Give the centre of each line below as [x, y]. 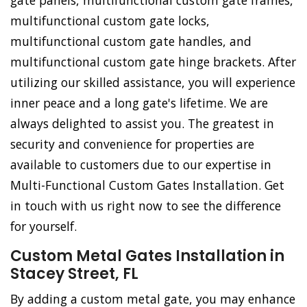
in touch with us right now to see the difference [146, 206]
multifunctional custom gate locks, [110, 21]
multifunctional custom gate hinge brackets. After [153, 62]
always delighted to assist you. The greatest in [142, 124]
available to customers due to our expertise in [141, 165]
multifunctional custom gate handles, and [131, 41]
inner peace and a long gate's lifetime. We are [139, 103]
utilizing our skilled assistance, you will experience [153, 83]
